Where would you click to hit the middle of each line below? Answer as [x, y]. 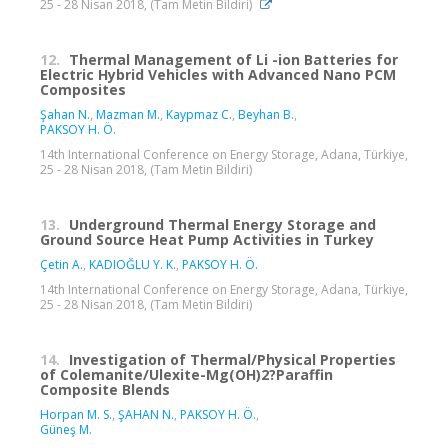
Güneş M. [66, 430]
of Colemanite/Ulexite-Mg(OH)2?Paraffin [186, 375]
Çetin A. [61, 265]
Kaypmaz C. [199, 115]
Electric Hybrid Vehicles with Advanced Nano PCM [218, 75]
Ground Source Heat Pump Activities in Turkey [207, 240]
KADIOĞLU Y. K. [132, 265]
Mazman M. [128, 115]
